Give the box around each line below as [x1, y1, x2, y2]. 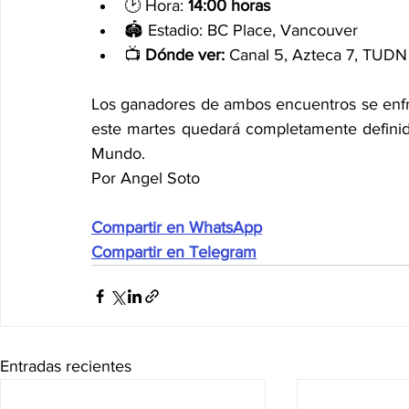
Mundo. [91, 144, 145, 163]
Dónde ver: [145, 46, 225, 65]
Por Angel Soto [91, 169, 200, 188]
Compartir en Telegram [91, 243, 257, 262]
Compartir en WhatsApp [91, 218, 262, 237]
